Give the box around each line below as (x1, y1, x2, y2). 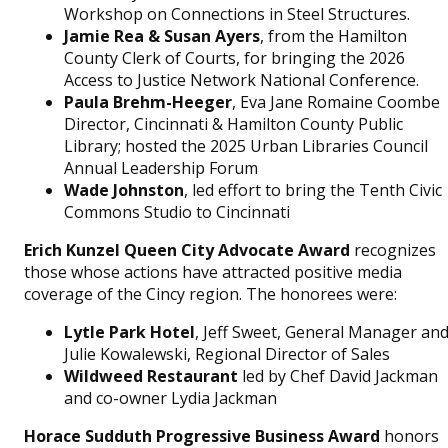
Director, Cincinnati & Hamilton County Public (64, 113, 403, 135)
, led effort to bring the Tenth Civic (184, 179, 442, 201)
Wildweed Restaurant (64, 365, 242, 387)
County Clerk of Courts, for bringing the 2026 (64, 47, 405, 69)
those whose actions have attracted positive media (24, 261, 402, 283)
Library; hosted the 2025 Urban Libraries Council (64, 135, 428, 157)
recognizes (354, 239, 436, 261)
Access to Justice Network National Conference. (64, 69, 419, 91)
